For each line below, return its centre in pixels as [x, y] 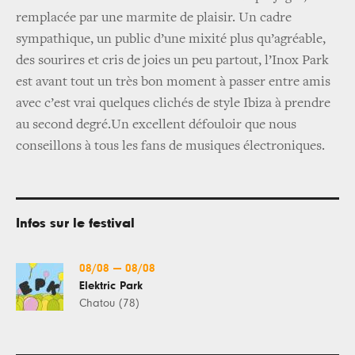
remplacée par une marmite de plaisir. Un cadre [154, 18]
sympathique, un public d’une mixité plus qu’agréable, [171, 39]
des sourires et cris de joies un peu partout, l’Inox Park [172, 61]
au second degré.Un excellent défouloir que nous [156, 125]
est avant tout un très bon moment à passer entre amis [173, 82]
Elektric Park [111, 285]
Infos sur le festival [75, 223]
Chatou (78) [109, 303]
